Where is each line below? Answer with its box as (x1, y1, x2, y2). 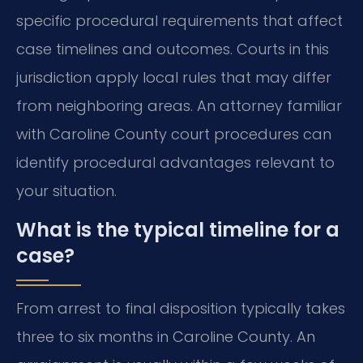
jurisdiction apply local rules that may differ (16, 67, 331, 88)
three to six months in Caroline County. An (16, 326, 315, 347)
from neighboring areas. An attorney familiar (16, 96, 342, 117)
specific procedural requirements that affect (16, 11, 343, 32)
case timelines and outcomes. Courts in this (16, 39, 329, 60)
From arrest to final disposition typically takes (16, 297, 345, 318)
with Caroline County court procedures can (16, 124, 331, 145)
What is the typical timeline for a (16, 216, 340, 243)
